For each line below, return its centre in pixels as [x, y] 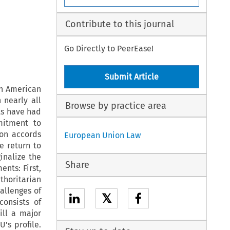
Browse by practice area [116, 106]
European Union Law [103, 136]
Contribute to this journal [119, 24]
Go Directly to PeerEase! [109, 48]
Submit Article [132, 77]
